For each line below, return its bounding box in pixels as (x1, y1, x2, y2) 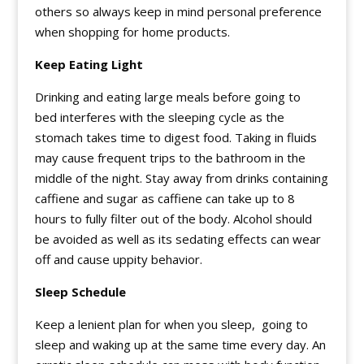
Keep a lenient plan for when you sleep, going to (34, 316, 308, 333)
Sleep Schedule (34, 284, 126, 301)
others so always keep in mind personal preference (34, 3, 322, 20)
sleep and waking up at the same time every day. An (34, 336, 326, 353)
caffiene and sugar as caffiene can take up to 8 (34, 190, 295, 207)
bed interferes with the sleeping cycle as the (34, 109, 284, 126)
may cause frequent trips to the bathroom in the (34, 149, 305, 167)
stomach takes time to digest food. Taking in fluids (34, 129, 317, 146)
